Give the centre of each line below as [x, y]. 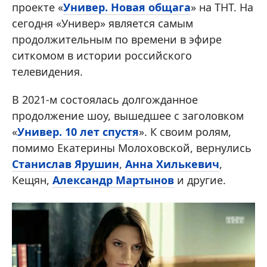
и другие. [200, 180]
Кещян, [32, 180]
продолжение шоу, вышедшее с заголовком [128, 116]
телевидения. [47, 72]
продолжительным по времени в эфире [117, 39]
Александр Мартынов [113, 180]
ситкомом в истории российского [102, 55]
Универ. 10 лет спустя [78, 132]
